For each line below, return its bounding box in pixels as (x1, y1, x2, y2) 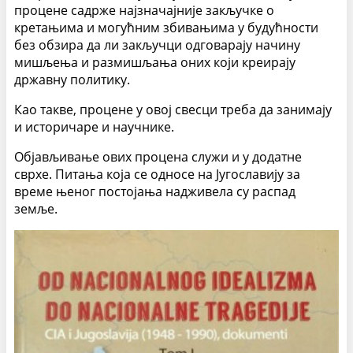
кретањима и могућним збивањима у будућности (14, 19, 318, 37)
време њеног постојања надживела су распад (14, 183, 295, 201)
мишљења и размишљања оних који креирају (14, 54, 295, 72)
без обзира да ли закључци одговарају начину (14, 36, 300, 54)
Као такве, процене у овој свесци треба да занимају (14, 101, 332, 119)
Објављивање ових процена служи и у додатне (14, 148, 302, 166)
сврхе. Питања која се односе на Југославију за (14, 165, 300, 184)
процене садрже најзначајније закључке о (14, 2, 274, 20)
